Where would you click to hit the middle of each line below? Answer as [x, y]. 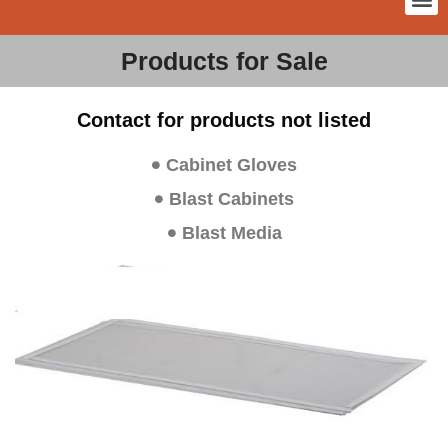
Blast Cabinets [231, 199]
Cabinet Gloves [231, 165]
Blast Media [231, 233]
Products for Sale [224, 61]
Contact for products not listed [224, 120]
